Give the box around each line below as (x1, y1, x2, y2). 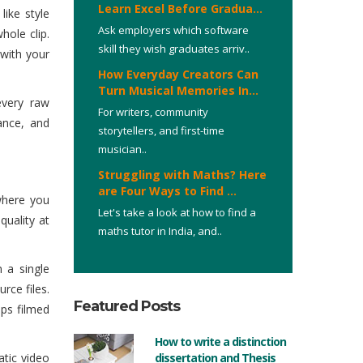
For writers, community (98, 105, 208, 119)
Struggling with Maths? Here (98, 167, 267, 182)
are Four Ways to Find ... (98, 183, 237, 199)
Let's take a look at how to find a (98, 205, 256, 220)
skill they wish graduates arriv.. (98, 41, 250, 56)
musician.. (98, 142, 147, 156)
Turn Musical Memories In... (98, 83, 258, 98)
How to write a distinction (155, 334, 286, 349)
